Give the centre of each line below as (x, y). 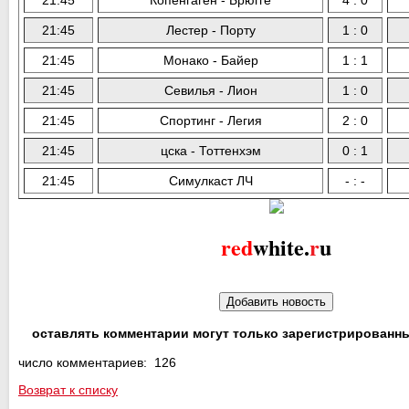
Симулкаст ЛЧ (210, 180)
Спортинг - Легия (210, 120)
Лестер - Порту (210, 30)
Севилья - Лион (210, 90)
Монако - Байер (210, 60)
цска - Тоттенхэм (210, 150)
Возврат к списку (68, 389)
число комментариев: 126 (97, 362)
